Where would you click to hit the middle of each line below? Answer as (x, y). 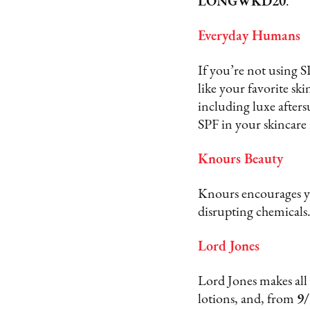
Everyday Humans (249, 37)
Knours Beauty (240, 160)
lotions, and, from (247, 300)
